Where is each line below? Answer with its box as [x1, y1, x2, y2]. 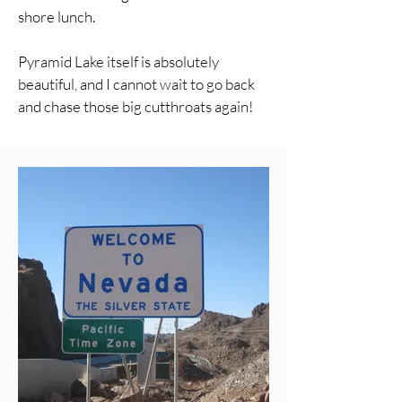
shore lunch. [18, 7, 95, 26]
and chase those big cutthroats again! [18, 97, 253, 116]
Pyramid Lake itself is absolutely [18, 52, 219, 71]
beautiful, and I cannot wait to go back [18, 74, 255, 93]
